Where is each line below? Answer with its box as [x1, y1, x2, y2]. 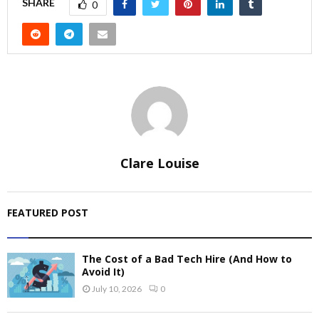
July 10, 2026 [92, 283, 142, 294]
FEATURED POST [7, 205, 88, 219]
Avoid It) [82, 264, 125, 278]
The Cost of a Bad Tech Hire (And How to [82, 251, 292, 266]
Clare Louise [120, 154, 199, 172]
